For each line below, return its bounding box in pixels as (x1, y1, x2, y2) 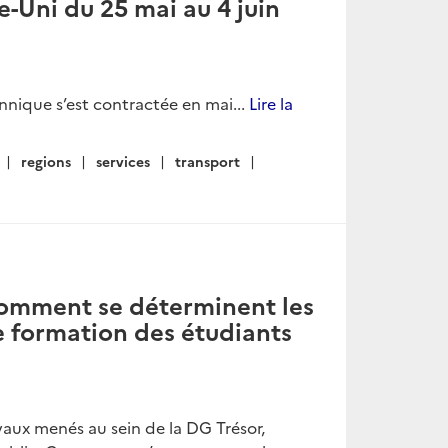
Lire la (249, 92, 293, 114)
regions (21, 151, 71, 171)
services (96, 151, 150, 171)
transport (175, 151, 240, 171)
